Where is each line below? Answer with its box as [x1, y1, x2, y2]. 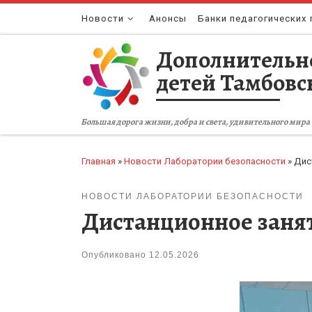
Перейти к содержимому [19, 13, 134, 24]
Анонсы [149, 13, 187, 24]
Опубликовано [81, 250, 149, 260]
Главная [81, 155, 116, 166]
